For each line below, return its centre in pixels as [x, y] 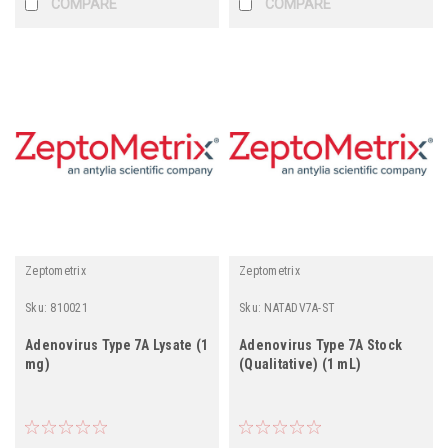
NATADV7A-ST [299, 307]
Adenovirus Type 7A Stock [320, 344]
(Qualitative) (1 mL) [300, 363]
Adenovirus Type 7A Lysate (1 [116, 344]
